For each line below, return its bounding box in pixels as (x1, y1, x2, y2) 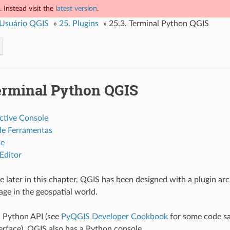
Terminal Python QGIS (128, 20, 209, 28)
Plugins (72, 20, 99, 28)
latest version (55, 5, 97, 12)
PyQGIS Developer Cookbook (61, 213, 168, 221)
